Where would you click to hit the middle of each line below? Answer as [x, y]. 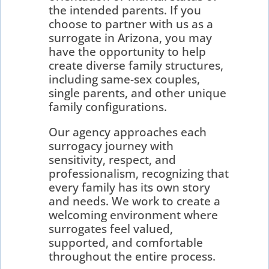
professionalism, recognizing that [139, 173]
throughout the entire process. [132, 256]
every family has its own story [130, 187]
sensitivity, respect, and [113, 159]
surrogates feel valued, [111, 228]
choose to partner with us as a [131, 24]
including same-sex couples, [125, 79]
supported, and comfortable [126, 242]
